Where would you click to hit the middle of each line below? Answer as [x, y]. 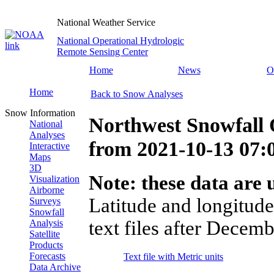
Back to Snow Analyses [137, 94]
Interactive [50, 146]
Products [46, 245]
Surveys [45, 201]
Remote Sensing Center [102, 52]
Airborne [47, 190]
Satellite [45, 234]
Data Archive [55, 267]
